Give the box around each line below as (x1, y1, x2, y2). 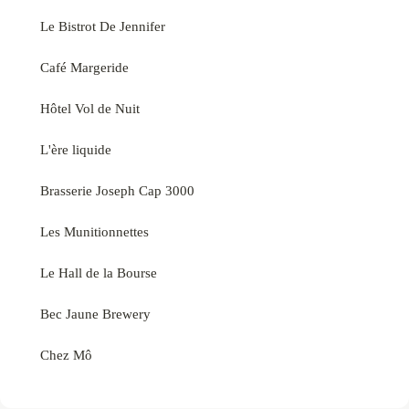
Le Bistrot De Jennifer (40, 17, 165, 34)
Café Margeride (40, 58, 129, 75)
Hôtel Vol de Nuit (40, 100, 140, 116)
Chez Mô (40, 346, 92, 362)
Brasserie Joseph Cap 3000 (40, 182, 194, 198)
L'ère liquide (40, 141, 111, 157)
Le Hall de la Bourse (40, 264, 157, 280)
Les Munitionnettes (40, 223, 149, 239)
